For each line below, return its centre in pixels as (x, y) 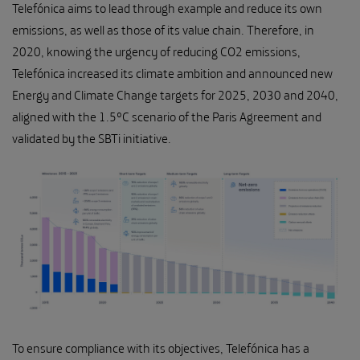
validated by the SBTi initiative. (93, 138)
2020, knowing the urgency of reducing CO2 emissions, (156, 51)
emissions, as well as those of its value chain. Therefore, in (163, 29)
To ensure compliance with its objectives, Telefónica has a (161, 348)
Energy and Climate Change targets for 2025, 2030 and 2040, (175, 94)
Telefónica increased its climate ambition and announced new (172, 73)
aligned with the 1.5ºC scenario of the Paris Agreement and (167, 116)
